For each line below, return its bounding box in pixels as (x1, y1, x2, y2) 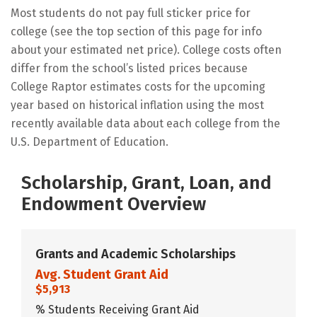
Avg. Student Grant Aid (35, 266, 168, 282)
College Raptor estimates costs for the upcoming (11, 79, 265, 93)
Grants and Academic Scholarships (35, 246, 236, 262)
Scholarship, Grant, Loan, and (21, 171, 272, 194)
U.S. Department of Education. (11, 134, 168, 149)
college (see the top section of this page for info (11, 24, 262, 38)
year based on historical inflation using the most (11, 98, 264, 112)
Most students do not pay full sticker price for (11, 6, 250, 20)
